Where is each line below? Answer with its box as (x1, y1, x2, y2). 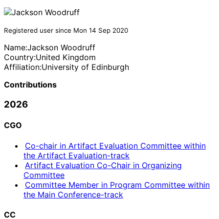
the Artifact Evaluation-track (23, 150, 130, 160)
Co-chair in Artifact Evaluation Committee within (25, 140, 206, 151)
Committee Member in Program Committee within (25, 179, 210, 190)
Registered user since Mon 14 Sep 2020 (4, 26, 128, 35)
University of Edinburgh (42, 62, 129, 72)
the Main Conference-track (23, 189, 123, 199)
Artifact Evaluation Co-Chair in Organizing (25, 160, 182, 170)
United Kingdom (36, 52, 96, 63)
